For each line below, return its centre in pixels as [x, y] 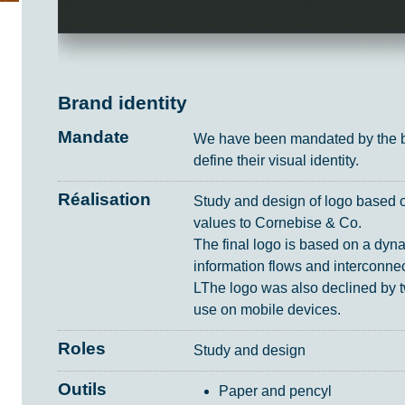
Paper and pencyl [275, 391]
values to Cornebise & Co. [278, 223]
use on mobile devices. [267, 310]
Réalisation [104, 199]
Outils [82, 389]
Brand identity [122, 103]
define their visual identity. [276, 161]
